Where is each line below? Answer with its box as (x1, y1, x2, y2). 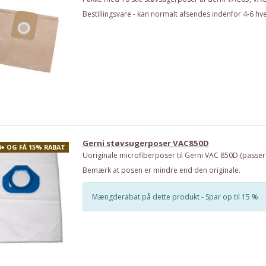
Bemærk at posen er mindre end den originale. (82, 165, 240, 176)
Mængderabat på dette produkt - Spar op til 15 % (91, 191, 258, 202)
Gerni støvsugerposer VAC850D (82, 137, 209, 148)
